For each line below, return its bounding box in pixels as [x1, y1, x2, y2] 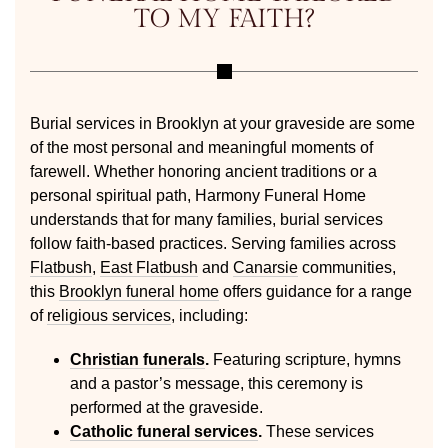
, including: [171, 307, 248, 324]
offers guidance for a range [219, 283, 412, 300]
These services [266, 423, 374, 440]
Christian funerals [70, 351, 205, 368]
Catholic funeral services [70, 423, 258, 440]
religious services [47, 307, 171, 324]
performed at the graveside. [70, 399, 263, 416]
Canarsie [233, 259, 298, 276]
